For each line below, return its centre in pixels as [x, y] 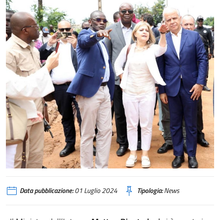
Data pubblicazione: [46, 191]
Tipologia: [150, 191]
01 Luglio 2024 [95, 191]
